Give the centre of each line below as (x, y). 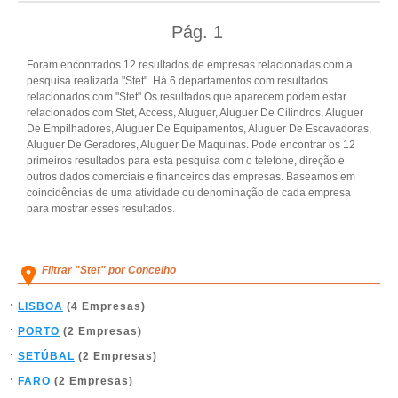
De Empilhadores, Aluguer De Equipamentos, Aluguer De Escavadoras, (199, 129)
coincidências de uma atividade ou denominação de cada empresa (189, 193)
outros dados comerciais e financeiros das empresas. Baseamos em (191, 177)
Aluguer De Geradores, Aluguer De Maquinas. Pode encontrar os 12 (191, 145)
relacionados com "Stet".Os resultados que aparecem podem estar (187, 97)
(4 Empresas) (104, 306)
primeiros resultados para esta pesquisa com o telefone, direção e (186, 161)
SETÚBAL (46, 356)
